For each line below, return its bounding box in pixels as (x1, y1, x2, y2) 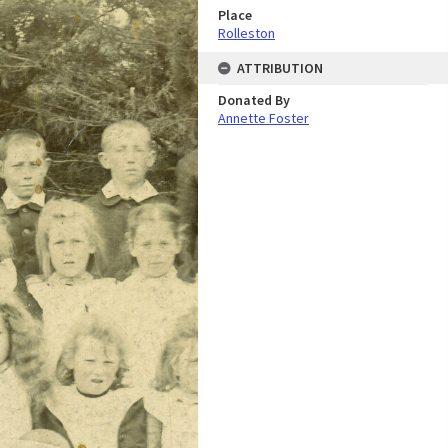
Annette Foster (218, 109, 309, 127)
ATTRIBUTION (237, 59, 323, 77)
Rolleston (218, 24, 275, 42)
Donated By (218, 91, 290, 109)
